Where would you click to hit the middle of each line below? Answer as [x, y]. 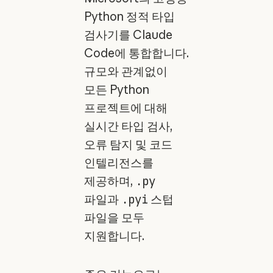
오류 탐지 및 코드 [128, 144]
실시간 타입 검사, [128, 126]
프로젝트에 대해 [126, 108]
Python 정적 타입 [129, 16]
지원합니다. [114, 236]
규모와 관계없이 [126, 71]
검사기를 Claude [128, 34]
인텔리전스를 [119, 162]
